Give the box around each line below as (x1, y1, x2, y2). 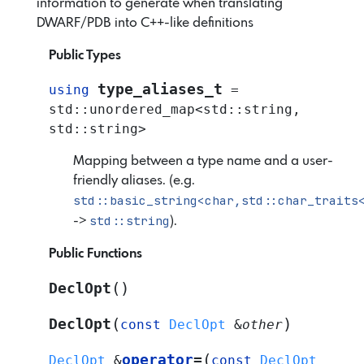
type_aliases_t (97, 80, 223, 97)
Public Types (49, 48, 121, 63)
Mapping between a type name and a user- (73, 154, 333, 168)
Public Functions (49, 246, 142, 261)
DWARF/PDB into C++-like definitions (37, 15, 253, 30)
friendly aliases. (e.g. (73, 173, 195, 188)
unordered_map (89, 101, 195, 117)
